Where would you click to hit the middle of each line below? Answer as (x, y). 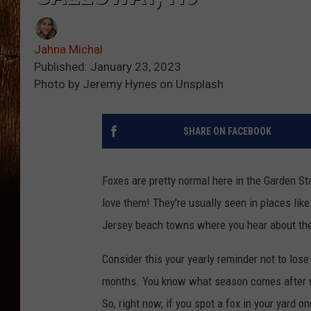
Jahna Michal (68, 50)
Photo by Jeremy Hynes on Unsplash (129, 84)
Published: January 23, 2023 (108, 67)
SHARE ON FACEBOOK (227, 132)
